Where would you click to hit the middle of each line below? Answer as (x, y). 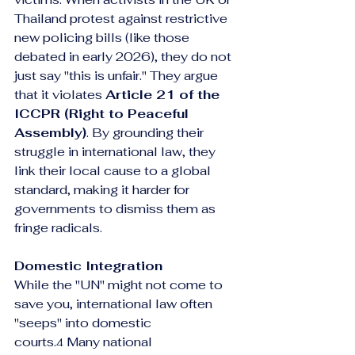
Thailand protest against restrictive (122, 19)
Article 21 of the (164, 95)
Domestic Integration (88, 266)
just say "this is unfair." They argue (118, 76)
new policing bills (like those (103, 38)
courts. (35, 342)
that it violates (60, 95)
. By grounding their (147, 133)
